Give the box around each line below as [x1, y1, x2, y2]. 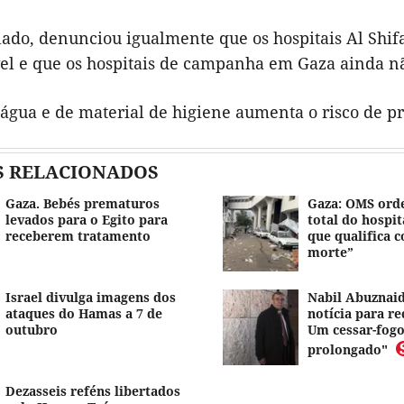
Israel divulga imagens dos [5, 289, 176, 307]
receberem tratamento [5, 227, 151, 245]
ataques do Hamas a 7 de [5, 305, 162, 323]
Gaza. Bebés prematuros [5, 195, 160, 213]
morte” [307, 243, 353, 262]
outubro [5, 321, 58, 339]
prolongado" [307, 341, 388, 359]
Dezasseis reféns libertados [5, 382, 180, 400]
